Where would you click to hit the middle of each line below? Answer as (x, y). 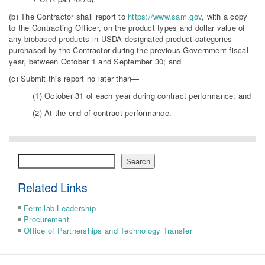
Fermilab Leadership (60, 208)
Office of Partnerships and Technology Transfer (108, 231)
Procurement (46, 219)
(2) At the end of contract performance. (102, 113)
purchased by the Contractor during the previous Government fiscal (129, 50)
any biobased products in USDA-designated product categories (121, 39)
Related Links (53, 188)
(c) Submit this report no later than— (74, 79)
